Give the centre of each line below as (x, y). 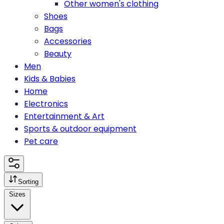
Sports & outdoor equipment (80, 128)
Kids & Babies (50, 78)
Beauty (58, 53)
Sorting (28, 181)
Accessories (68, 41)
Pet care (41, 141)
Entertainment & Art (64, 116)
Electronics (46, 103)
